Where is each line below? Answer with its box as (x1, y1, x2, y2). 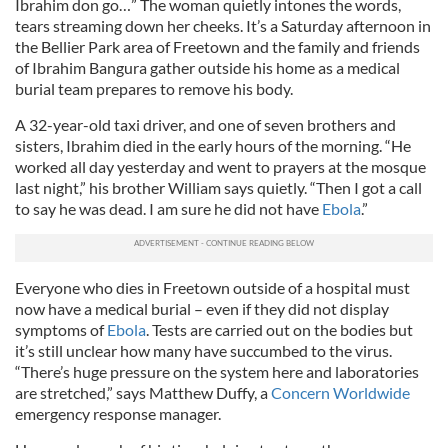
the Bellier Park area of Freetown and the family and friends (15, 37, 420, 56)
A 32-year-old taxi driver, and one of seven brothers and (15, 115, 396, 134)
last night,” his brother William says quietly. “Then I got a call (15, 178, 422, 197)
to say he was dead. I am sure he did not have (15, 199, 322, 218)
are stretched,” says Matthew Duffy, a (15, 383, 271, 402)
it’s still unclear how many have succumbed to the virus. (15, 341, 392, 360)
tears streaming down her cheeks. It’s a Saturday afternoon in (15, 16, 431, 35)
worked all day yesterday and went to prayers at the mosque (15, 157, 426, 176)
